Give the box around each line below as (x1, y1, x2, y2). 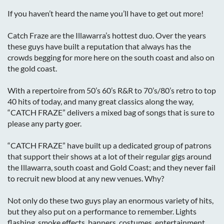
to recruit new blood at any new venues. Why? (7, 173, 164, 183)
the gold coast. (7, 63, 57, 73)
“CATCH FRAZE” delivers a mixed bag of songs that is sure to (7, 107, 214, 117)
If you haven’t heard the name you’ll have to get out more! (7, 8, 203, 18)
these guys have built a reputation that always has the (7, 41, 191, 51)
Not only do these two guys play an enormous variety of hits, (7, 195, 213, 205)
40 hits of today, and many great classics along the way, (7, 96, 193, 106)
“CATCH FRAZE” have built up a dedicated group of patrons (7, 140, 211, 150)
